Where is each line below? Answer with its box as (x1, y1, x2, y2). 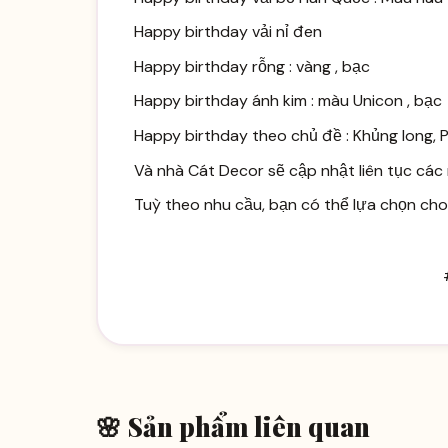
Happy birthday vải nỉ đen (133, 21, 322, 43)
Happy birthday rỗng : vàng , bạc (133, 55, 370, 77)
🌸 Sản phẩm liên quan (96, 409, 370, 444)
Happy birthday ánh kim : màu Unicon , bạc (133, 90, 442, 112)
